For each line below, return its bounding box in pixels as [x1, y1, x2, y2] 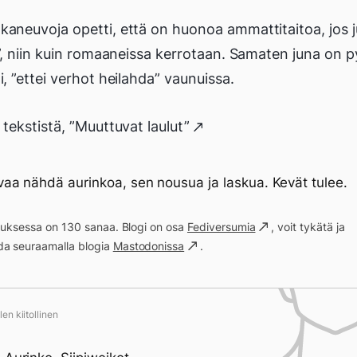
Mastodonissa [112, 239, 185, 253]
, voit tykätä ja [271, 220, 345, 233]
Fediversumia [186, 220, 256, 233]
